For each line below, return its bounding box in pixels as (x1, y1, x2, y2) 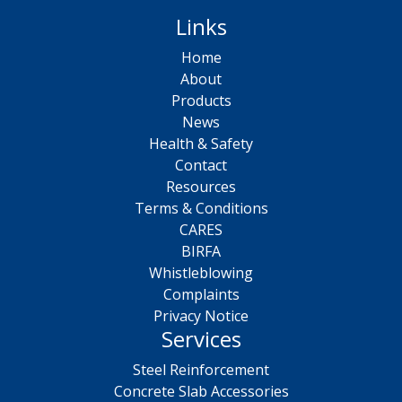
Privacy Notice (153, 306, 249, 326)
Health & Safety (149, 134, 253, 153)
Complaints (162, 284, 240, 304)
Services (161, 324, 241, 354)
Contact (175, 155, 227, 175)
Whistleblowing (149, 263, 253, 283)
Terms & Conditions (134, 198, 268, 218)
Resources (166, 177, 236, 197)
